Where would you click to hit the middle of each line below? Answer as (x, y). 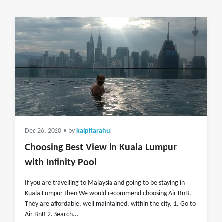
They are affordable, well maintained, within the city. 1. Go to (110, 204)
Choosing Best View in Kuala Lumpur (101, 148)
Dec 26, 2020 (43, 131)
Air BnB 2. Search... (52, 214)
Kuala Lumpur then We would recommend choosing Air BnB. (108, 194)
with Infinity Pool (61, 163)
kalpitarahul (94, 131)
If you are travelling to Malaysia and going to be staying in (105, 183)
